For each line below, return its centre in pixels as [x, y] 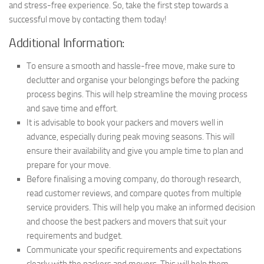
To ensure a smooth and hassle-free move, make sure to [131, 66]
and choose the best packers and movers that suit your [126, 221]
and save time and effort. [72, 108]
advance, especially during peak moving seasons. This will [131, 136]
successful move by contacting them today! [88, 19]
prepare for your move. [69, 165]
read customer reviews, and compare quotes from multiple [134, 193]
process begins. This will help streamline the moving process [137, 94]
